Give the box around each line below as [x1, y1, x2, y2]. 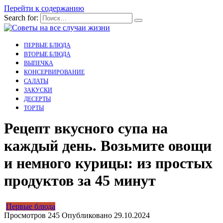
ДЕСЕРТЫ [24, 96, 51, 103]
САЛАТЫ [24, 78, 48, 85]
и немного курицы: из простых [4, 155, 213, 172]
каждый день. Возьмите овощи [4, 137, 212, 154]
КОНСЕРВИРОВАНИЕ [24, 69, 85, 76]
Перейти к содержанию [4, 4, 84, 12]
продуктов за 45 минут [4, 172, 156, 189]
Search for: [4, 13, 38, 22]
